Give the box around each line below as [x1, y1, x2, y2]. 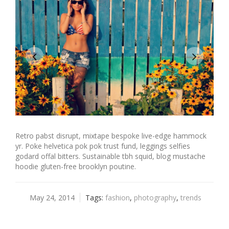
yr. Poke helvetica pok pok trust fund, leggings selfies [15, 141, 190, 151]
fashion [105, 192, 130, 202]
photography [133, 192, 176, 202]
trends [180, 192, 201, 202]
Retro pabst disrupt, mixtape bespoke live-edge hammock [15, 130, 207, 141]
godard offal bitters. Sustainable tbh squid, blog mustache [15, 151, 205, 161]
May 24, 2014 [29, 192, 75, 202]
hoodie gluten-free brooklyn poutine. [15, 161, 136, 171]
